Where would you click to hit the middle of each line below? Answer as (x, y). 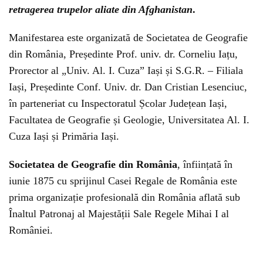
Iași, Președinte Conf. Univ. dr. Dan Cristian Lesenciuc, (128, 87)
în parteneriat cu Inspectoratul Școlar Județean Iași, (118, 103)
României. (31, 230)
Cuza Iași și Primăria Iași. (64, 136)
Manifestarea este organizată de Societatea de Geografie (128, 38)
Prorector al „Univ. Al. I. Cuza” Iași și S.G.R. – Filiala (126, 70)
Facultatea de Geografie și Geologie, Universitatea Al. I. (129, 120)
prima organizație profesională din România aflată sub (124, 197)
